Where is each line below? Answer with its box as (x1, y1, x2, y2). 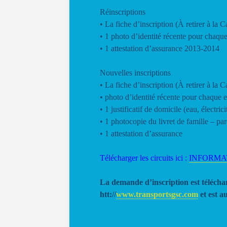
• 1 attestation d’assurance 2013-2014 (100, 44, 219, 53)
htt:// (100, 190, 116, 199)
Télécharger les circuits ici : (100, 154, 189, 162)
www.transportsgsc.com (116, 190, 198, 199)
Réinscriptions (100, 8, 145, 16)
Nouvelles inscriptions (100, 68, 171, 77)
